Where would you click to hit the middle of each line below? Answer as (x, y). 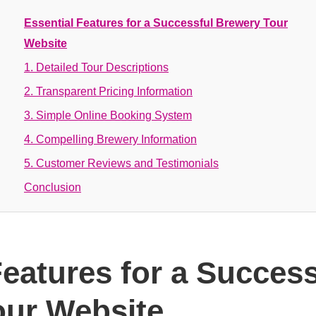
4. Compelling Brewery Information (110, 139)
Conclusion (53, 187)
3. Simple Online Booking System (108, 115)
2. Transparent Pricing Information (108, 91)
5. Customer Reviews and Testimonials (121, 163)
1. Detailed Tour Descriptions (96, 67)
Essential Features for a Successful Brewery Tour (156, 23)
